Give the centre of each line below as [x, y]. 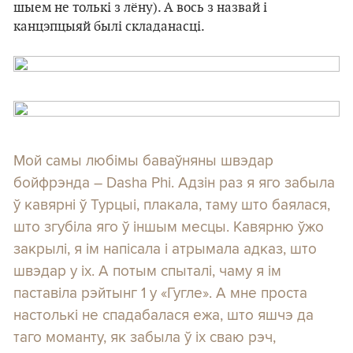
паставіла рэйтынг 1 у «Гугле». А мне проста [160, 292]
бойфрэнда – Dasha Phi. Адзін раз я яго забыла [174, 182]
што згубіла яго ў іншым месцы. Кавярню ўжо [169, 226]
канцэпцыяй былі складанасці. [109, 27]
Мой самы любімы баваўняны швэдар [143, 160]
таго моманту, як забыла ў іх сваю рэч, [145, 336]
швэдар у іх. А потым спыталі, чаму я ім [147, 270]
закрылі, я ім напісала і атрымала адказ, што [165, 248]
